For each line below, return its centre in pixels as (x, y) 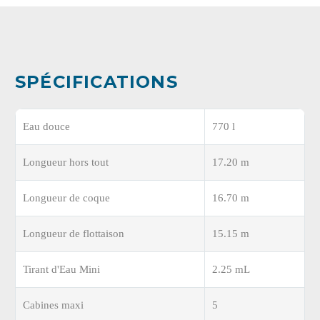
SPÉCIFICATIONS (96, 82)
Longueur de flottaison (74, 234)
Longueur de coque (66, 198)
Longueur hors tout (66, 162)
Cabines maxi (53, 305)
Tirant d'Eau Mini (61, 269)
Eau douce (46, 126)
